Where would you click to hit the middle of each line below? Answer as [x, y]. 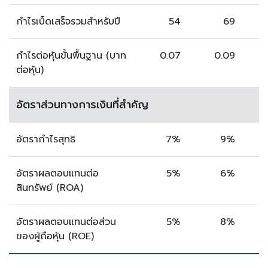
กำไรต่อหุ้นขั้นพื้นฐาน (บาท [71, 56]
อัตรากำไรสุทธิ [46, 139]
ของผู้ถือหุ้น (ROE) [55, 236]
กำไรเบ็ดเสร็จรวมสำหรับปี [68, 22]
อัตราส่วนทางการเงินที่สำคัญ [82, 105]
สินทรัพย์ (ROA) [50, 188]
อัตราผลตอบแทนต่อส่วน [66, 222]
